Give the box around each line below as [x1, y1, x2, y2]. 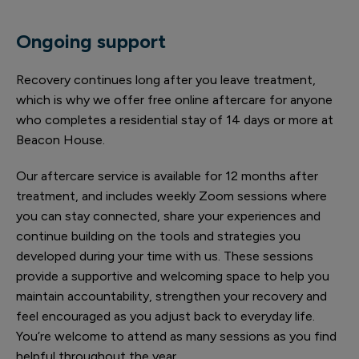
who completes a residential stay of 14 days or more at [16, 112, 333, 127]
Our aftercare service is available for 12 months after [16, 168, 318, 184]
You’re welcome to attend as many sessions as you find [16, 329, 337, 344]
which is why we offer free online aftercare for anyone [16, 92, 333, 107]
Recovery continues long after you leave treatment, [16, 72, 316, 87]
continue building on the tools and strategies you [16, 228, 301, 244]
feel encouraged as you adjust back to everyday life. [16, 309, 315, 324]
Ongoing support [16, 30, 166, 53]
